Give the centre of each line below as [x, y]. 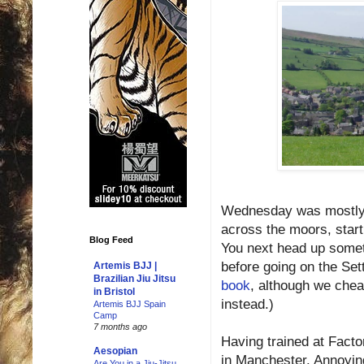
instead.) [247, 305]
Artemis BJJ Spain [130, 304]
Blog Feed [111, 240]
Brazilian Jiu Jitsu [134, 279]
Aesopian [115, 351]
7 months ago [120, 327]
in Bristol [114, 292]
